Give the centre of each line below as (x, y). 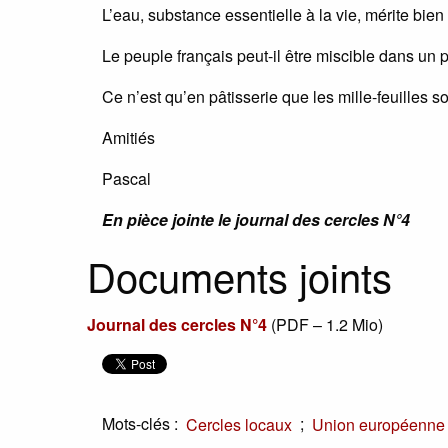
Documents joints (239, 276)
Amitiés (128, 138)
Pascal (126, 179)
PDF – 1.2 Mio (327, 325)
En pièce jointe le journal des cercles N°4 (256, 220)
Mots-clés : (140, 424)
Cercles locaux (239, 424)
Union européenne (378, 424)
